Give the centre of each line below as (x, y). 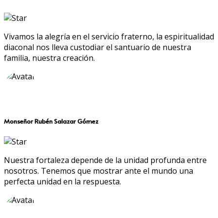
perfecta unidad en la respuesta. (63, 181)
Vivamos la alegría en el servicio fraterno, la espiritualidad (109, 37)
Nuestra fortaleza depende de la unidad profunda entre (105, 160)
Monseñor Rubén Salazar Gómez (51, 121)
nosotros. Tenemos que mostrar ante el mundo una (99, 171)
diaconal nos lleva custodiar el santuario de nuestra (98, 47)
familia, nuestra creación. (50, 58)
